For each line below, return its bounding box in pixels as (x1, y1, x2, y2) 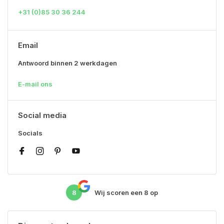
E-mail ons (18, 80, 52, 88)
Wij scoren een (94, 188, 144, 196)
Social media (18, 110, 66, 120)
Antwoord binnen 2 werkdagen (18, 59, 117, 67)
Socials (18, 129, 42, 137)
